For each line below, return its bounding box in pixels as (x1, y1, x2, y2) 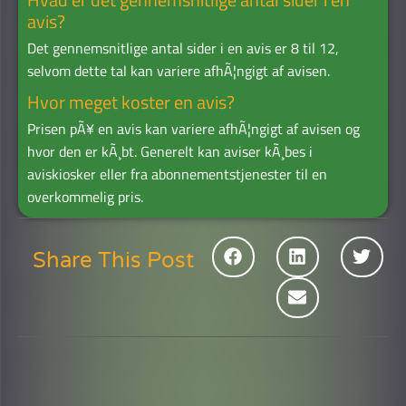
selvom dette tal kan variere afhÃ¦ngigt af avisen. (27, 59, 330, 82)
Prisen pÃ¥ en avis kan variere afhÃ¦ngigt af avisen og (27, 117, 360, 140)
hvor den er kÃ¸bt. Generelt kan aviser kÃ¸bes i (27, 140, 313, 162)
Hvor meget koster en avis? (27, 87, 235, 116)
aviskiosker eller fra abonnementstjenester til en (27, 162, 327, 185)
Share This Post (32, 246, 194, 274)
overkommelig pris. (27, 185, 143, 208)
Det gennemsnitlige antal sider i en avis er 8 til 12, (27, 36, 339, 59)
